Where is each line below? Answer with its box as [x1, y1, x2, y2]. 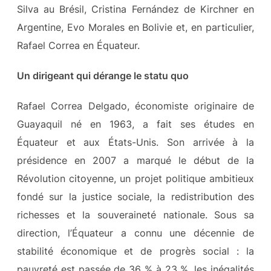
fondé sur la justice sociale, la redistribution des [16, 190, 255, 203]
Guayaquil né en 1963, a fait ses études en [16, 117, 255, 130]
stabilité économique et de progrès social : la [16, 244, 255, 257]
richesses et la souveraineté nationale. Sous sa [16, 208, 255, 221]
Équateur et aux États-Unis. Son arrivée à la [16, 135, 255, 148]
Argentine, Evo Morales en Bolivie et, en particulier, [16, 21, 255, 33]
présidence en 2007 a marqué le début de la [16, 154, 255, 166]
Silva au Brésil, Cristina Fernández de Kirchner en [16, 2, 255, 15]
